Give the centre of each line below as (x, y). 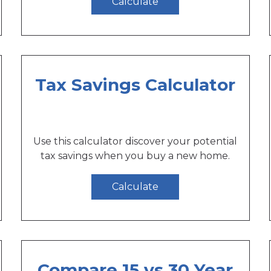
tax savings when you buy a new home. (135, 155)
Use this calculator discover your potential (135, 141)
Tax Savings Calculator (135, 84)
